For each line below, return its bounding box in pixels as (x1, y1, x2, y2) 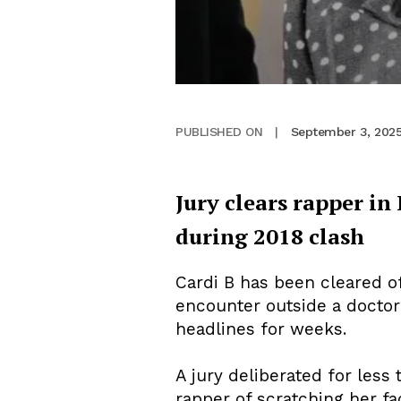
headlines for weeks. (175, 319, 346, 340)
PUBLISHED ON (175, 124, 262, 139)
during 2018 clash (175, 222, 364, 252)
